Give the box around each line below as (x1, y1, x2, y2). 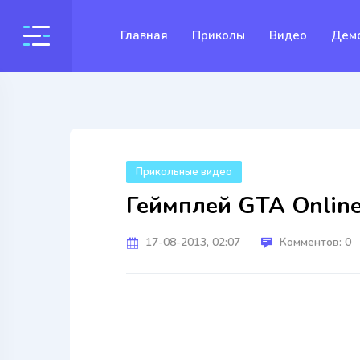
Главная (121, 27, 168, 43)
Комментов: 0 (280, 235, 351, 250)
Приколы (192, 27, 245, 43)
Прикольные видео (136, 165, 232, 179)
